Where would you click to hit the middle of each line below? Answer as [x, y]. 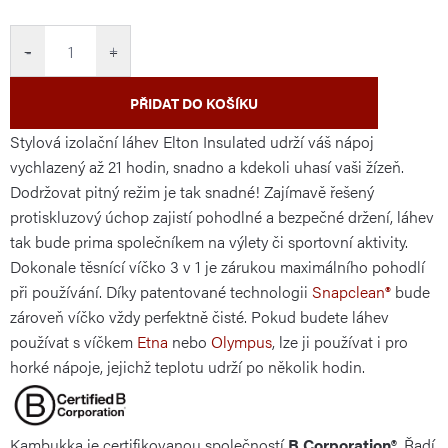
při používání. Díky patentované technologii [161, 291]
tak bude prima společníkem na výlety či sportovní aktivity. [209, 241]
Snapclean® [351, 291]
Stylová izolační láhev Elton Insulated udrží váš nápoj [192, 141]
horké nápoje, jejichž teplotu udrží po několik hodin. [187, 366]
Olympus [241, 341]
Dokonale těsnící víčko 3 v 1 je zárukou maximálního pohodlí [217, 266]
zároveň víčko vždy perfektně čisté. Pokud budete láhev [199, 316]
